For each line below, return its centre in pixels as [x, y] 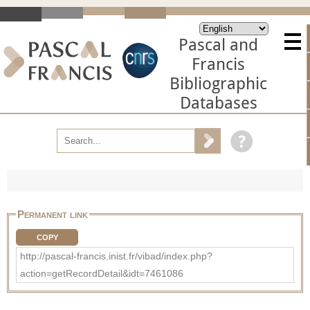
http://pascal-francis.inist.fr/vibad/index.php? [116, 256]
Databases [218, 103]
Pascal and [218, 45]
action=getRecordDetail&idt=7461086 [102, 273]
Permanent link [53, 214]
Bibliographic [218, 84]
